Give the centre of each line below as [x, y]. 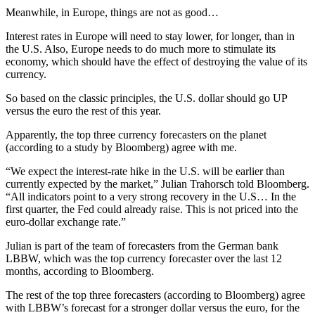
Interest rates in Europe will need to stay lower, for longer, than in [150, 36]
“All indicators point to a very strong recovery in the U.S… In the [151, 196]
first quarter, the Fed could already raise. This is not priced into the [152, 209]
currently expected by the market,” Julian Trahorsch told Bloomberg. [157, 184]
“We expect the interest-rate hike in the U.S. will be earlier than [145, 171]
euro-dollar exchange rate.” [66, 221]
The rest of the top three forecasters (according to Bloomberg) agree [155, 295]
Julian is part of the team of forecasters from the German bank [142, 245]
